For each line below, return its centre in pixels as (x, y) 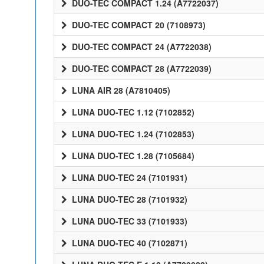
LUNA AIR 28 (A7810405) (120, 90)
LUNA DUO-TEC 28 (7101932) (128, 199)
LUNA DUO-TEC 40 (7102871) (128, 243)
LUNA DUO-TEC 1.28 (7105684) (132, 156)
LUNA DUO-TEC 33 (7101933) (128, 221)
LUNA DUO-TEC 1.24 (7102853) (132, 134)
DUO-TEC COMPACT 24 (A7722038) (141, 47)
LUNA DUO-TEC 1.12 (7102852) (132, 112)
